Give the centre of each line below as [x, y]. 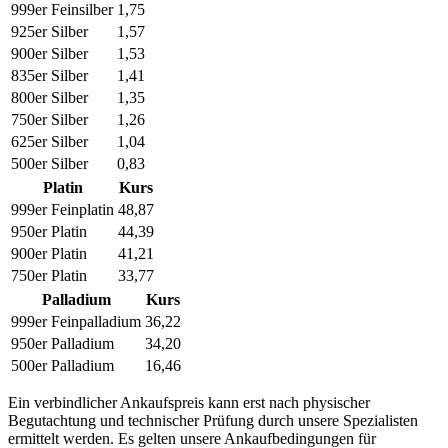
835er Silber [49, 75]
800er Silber [49, 97]
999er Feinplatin [62, 209]
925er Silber [49, 31]
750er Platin [49, 275]
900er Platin [49, 253]
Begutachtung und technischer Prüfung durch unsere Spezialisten [213, 420]
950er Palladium [62, 343]
